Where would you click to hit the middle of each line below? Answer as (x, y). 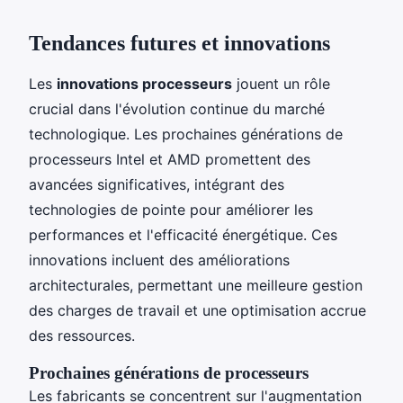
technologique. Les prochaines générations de (186, 134)
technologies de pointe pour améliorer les (171, 209)
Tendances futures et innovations (179, 43)
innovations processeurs (144, 83)
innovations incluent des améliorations (159, 260)
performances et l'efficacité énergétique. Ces (183, 234)
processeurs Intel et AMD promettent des (170, 159)
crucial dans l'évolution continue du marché (177, 108)
